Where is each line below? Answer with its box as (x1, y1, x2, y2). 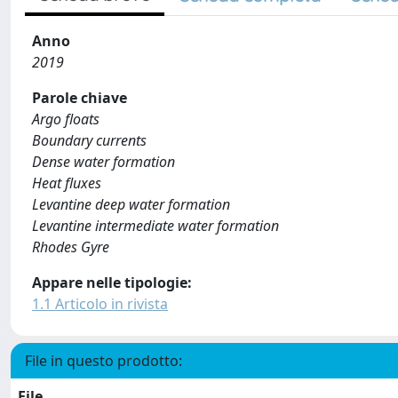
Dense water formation (32, 152, 175, 171)
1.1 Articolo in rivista (32, 294, 168, 314)
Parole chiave (32, 88, 127, 107)
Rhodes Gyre (32, 237, 109, 257)
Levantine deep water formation (32, 195, 230, 214)
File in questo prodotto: (25, 351, 182, 370)
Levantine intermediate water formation (32, 216, 279, 235)
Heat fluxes (32, 173, 101, 193)
